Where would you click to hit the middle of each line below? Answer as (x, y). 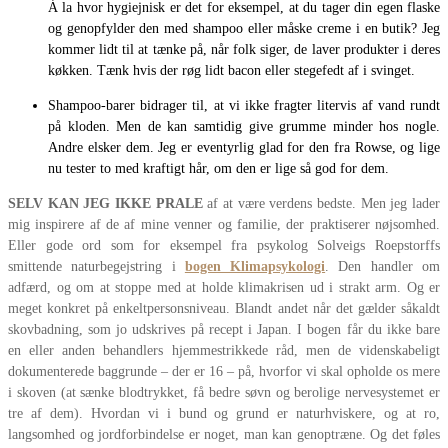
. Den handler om (383, 267)
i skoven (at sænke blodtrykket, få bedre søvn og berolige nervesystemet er (224, 393)
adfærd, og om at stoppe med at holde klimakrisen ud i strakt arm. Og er (224, 288)
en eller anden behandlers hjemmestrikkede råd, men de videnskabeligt (224, 351)
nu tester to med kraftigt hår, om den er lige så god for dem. (218, 169)
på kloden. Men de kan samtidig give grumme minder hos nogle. (244, 127)
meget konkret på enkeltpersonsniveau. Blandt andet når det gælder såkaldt (224, 309)
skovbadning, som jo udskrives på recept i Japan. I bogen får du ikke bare (224, 330)
